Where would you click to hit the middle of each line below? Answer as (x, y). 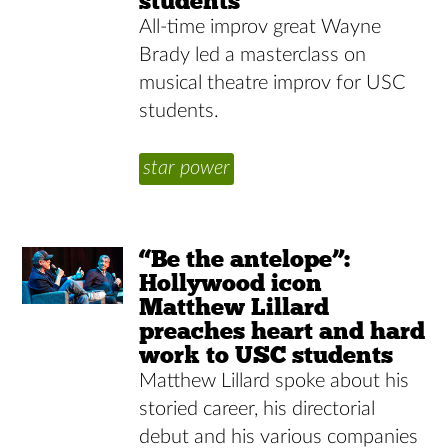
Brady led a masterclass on (253, 54)
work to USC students (266, 354)
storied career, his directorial (257, 408)
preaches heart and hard (282, 330)
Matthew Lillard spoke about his (274, 380)
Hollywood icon (231, 282)
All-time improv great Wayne (260, 26)
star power (187, 167)
